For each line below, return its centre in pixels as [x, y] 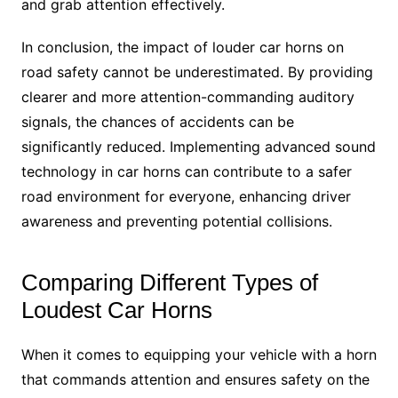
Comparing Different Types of [169, 283]
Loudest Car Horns [116, 310]
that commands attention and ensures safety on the [195, 380]
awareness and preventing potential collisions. [176, 222]
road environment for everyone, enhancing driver [186, 197]
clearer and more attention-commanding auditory [187, 97]
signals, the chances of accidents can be [157, 122]
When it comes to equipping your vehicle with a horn [199, 355]
